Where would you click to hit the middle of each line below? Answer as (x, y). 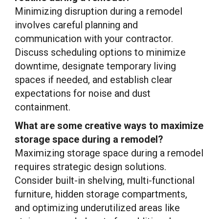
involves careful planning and (76, 25)
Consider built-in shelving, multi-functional (105, 180)
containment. (43, 107)
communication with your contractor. (94, 39)
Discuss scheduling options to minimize (100, 52)
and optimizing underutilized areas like (97, 208)
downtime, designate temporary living (95, 66)
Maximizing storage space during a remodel (109, 153)
